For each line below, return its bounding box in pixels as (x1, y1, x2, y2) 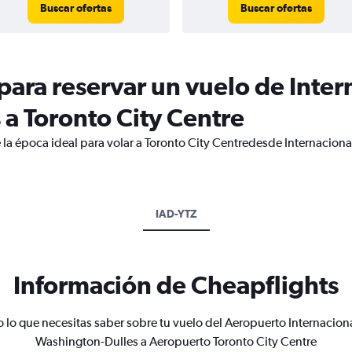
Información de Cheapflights (13, 270, 339, 299)
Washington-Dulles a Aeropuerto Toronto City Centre (35, 334, 317, 349)
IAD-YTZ (155, 207, 197, 220)
